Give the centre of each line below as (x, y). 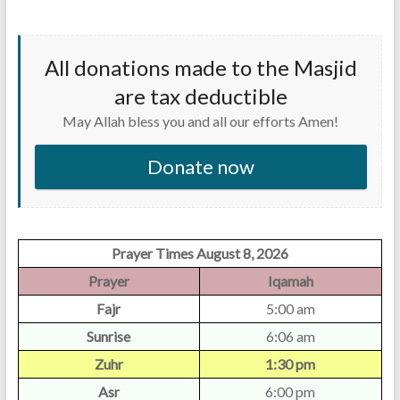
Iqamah (290, 281)
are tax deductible (200, 96)
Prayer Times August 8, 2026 (200, 253)
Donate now (201, 167)
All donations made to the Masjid (200, 67)
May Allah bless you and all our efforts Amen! (201, 121)
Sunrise (109, 336)
